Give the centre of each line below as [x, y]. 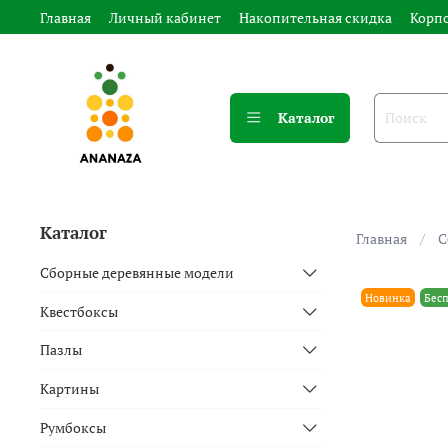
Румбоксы [73, 427]
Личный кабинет [165, 17]
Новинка [387, 297]
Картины [69, 389]
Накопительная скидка [315, 17]
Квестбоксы [79, 311]
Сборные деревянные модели [137, 272]
